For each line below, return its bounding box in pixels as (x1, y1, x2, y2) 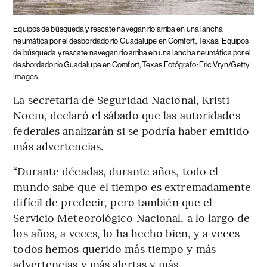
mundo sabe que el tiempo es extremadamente (13, 178, 252, 194)
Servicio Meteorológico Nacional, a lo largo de (13, 209, 250, 225)
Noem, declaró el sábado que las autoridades (13, 107, 240, 122)
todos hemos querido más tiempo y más (13, 240, 216, 256)
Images (13, 72, 38, 81)
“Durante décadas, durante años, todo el (13, 163, 219, 178)
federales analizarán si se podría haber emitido (13, 122, 250, 138)
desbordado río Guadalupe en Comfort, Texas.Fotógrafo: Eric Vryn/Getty (13, 60, 250, 69)
